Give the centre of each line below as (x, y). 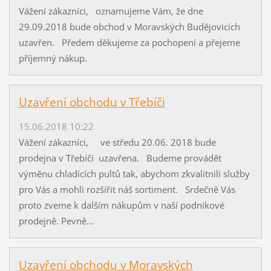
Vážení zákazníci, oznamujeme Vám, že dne (111, 11)
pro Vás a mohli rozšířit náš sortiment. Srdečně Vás (127, 190)
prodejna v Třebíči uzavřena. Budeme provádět (120, 158)
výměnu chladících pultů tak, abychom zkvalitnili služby (134, 174)
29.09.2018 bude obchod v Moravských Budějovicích (129, 26)
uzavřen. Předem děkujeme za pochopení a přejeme (129, 42)
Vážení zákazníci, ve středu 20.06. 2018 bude (117, 142)
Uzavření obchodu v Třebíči (92, 102)
